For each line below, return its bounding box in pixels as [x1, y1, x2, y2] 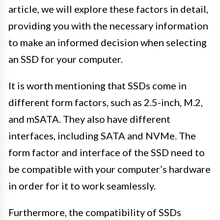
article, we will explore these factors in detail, [8, 2, 208, 15]
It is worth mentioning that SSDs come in [8, 79, 187, 91]
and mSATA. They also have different [8, 112, 170, 125]
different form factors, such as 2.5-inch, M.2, [8, 96, 203, 108]
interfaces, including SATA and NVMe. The [8, 129, 196, 141]
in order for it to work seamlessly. [8, 179, 156, 192]
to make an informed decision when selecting [8, 36, 207, 48]
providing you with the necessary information [8, 19, 208, 31]
